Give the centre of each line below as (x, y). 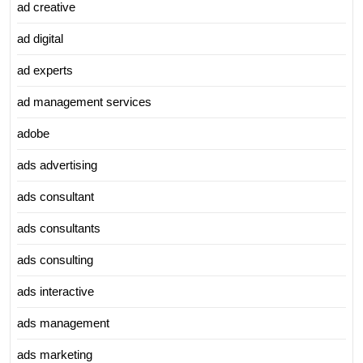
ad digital (40, 38)
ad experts (45, 70)
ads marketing (55, 354)
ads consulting (55, 259)
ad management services (84, 101)
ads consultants (59, 228)
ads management (63, 322)
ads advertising (57, 164)
